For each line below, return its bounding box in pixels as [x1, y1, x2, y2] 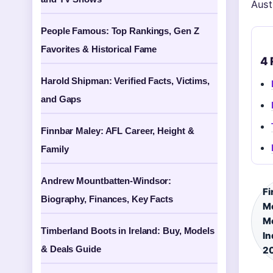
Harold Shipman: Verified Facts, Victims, [41, 76, 210, 86]
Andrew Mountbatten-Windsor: [41, 175, 172, 186]
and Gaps [41, 94, 82, 104]
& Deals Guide [41, 244, 101, 254]
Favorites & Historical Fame [41, 44, 157, 54]
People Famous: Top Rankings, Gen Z [41, 26, 199, 36]
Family [41, 144, 69, 154]
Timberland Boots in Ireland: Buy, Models [41, 225, 214, 236]
